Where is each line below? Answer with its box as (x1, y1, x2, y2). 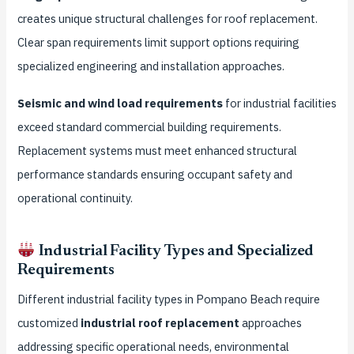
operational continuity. (17, 190, 133, 205)
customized (17, 315, 81, 331)
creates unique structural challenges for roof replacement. (17, 10, 318, 26)
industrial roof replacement (80, 315, 239, 331)
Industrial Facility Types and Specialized (35, 243, 314, 260)
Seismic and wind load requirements (17, 95, 223, 111)
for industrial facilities (222, 95, 337, 111)
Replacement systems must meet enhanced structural (17, 142, 297, 158)
